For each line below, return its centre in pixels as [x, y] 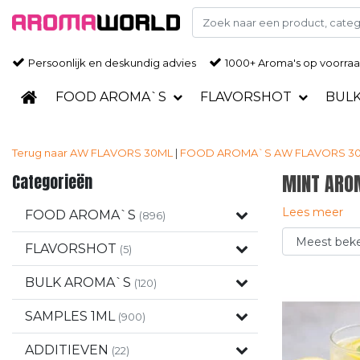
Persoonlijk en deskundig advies [112, 63]
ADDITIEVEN [68, 350]
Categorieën [52, 182]
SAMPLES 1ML [72, 316]
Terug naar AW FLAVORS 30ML [92, 153]
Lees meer [313, 212]
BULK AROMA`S [80, 282]
